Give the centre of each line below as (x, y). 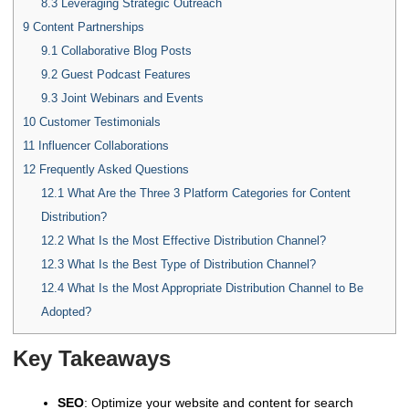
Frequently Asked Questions (112, 169)
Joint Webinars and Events (130, 98)
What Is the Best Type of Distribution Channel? (189, 264)
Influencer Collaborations (102, 145)
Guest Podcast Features (124, 74)
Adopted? (66, 311)
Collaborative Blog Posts (124, 50)
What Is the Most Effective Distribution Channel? (194, 240)
